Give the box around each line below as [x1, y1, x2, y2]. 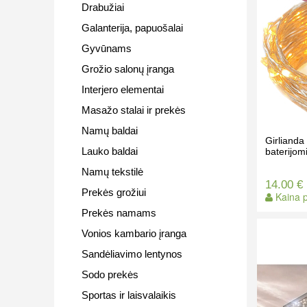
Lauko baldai [81, 145, 138, 157]
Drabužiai [81, 1, 124, 13]
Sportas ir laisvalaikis [81, 289, 176, 301]
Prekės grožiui [81, 186, 146, 198]
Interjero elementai [81, 84, 164, 95]
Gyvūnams [81, 42, 132, 54]
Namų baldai [81, 125, 138, 136]
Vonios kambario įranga [81, 228, 186, 239]
